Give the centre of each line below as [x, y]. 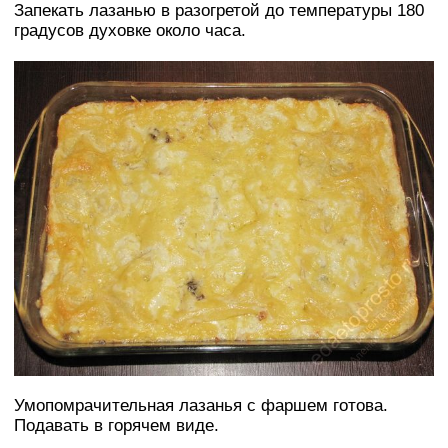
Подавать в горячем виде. [116, 426]
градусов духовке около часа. [130, 31]
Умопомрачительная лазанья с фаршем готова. [201, 406]
